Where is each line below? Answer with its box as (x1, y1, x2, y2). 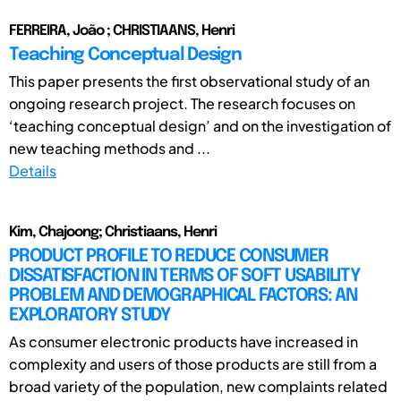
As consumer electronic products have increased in (9, 331, 358, 351)
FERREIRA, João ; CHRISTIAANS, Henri (9, 22, 235, 38)
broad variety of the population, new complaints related (9, 376, 388, 396)
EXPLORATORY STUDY (9, 305, 171, 325)
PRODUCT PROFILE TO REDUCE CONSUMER (9, 246, 328, 266)
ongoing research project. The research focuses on (9, 93, 355, 113)
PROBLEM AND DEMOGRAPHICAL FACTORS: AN (9, 286, 357, 305)
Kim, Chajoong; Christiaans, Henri (9, 224, 217, 240)
